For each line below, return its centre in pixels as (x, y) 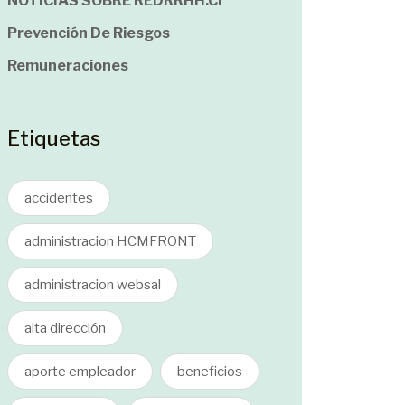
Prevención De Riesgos (89, 33)
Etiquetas (54, 138)
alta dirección (65, 328)
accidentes (59, 198)
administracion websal (93, 285)
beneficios (210, 372)
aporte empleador (80, 372)
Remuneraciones (68, 66)
